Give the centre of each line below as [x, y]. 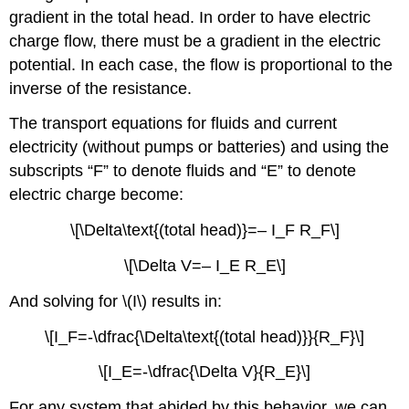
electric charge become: [97, 195]
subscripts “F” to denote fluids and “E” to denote [183, 171]
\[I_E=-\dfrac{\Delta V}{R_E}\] [204, 372]
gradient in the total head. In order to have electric [190, 17]
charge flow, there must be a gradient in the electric [195, 41]
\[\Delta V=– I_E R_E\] [204, 265]
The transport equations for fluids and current [173, 124]
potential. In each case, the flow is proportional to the [201, 64]
